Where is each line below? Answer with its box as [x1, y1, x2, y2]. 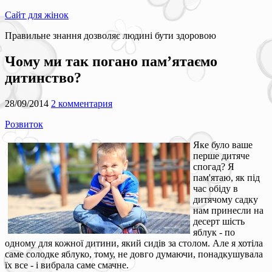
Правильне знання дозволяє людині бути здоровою [5, 30, 216, 41]
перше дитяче [193, 150, 250, 161]
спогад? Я [193, 161, 234, 172]
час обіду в [193, 183, 238, 194]
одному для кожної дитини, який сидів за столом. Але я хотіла [5, 237, 263, 248]
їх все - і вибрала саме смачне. [5, 259, 129, 270]
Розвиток [5, 118, 43, 129]
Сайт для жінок [5, 10, 69, 20]
